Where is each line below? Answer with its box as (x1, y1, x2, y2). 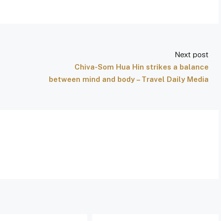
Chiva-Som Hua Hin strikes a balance (74, 63, 209, 71)
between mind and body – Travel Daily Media (49, 75, 209, 83)
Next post (175, 50, 209, 59)
